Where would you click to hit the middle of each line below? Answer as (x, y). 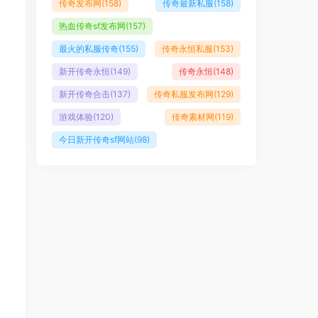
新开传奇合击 (84, 94)
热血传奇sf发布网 (92, 26)
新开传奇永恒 (84, 71)
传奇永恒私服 (187, 49)
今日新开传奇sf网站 (97, 139)
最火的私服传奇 (89, 49)
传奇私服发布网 (184, 94)
